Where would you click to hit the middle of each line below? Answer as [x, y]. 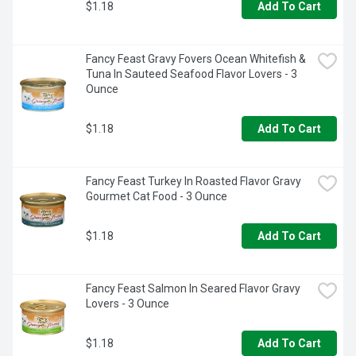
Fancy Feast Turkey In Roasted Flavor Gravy [193, 182]
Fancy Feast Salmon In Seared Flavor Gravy [193, 289]
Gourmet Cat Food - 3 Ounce [157, 197]
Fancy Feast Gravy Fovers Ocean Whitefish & [196, 59]
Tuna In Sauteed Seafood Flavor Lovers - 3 [192, 74]
